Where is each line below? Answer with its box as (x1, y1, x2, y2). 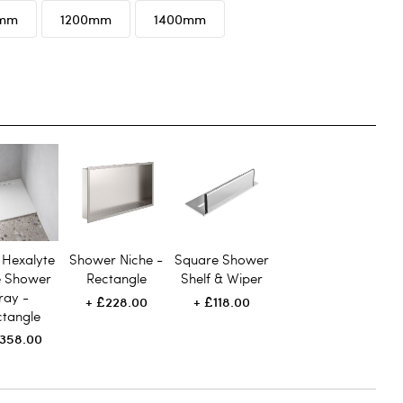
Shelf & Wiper (181, 268, 264, 287)
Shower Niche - (69, 249, 164, 268)
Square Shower (175, 249, 270, 268)
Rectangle (85, 268, 147, 287)
